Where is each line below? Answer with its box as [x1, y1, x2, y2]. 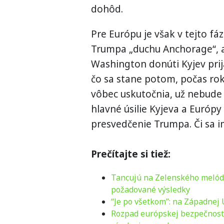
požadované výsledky [111, 183, 190, 195]
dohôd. [91, 2, 123, 15]
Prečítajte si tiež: [91, 147, 170, 160]
